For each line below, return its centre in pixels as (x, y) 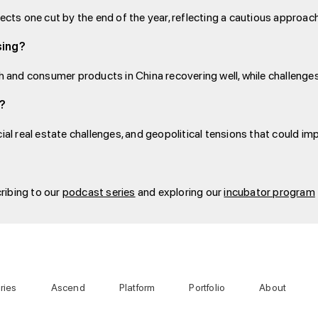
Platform (137, 287)
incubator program (269, 192)
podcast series (99, 192)
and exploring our (180, 192)
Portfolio (207, 287)
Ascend (68, 287)
